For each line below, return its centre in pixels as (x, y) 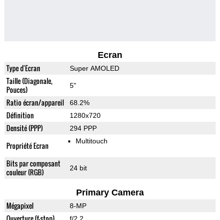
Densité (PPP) (24, 128)
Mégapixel (20, 206)
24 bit (78, 168)
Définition (20, 115)
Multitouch (91, 141)
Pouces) (17, 90)
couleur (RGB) (25, 172)
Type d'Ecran (23, 68)
